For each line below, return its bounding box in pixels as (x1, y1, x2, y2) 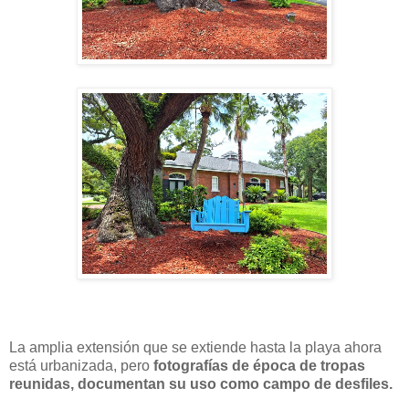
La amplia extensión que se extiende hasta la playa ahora (9, 339, 382, 355)
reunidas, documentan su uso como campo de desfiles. (9, 375, 393, 392)
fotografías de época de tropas (150, 357, 365, 373)
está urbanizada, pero (9, 357, 150, 373)
